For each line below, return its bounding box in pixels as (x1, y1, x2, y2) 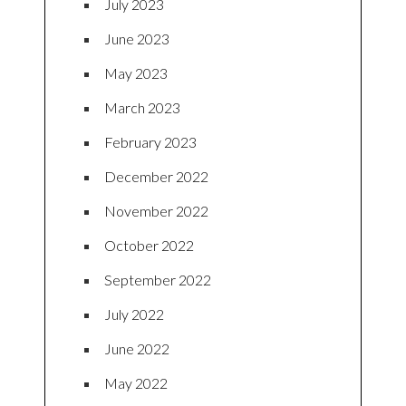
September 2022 (104, 271, 211, 289)
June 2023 (104, 30, 169, 48)
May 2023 (104, 64, 168, 82)
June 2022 (104, 340, 169, 358)
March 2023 (104, 99, 180, 117)
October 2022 (104, 237, 194, 255)
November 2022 (104, 202, 208, 220)
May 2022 (104, 374, 168, 392)
